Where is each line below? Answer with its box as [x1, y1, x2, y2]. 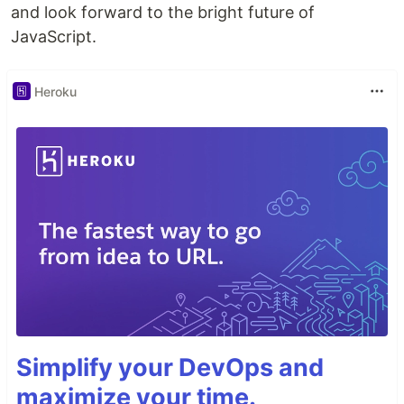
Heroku [34, 83, 77, 99]
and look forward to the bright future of [11, 3, 315, 23]
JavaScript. [11, 27, 96, 47]
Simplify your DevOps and [16, 352, 324, 382]
